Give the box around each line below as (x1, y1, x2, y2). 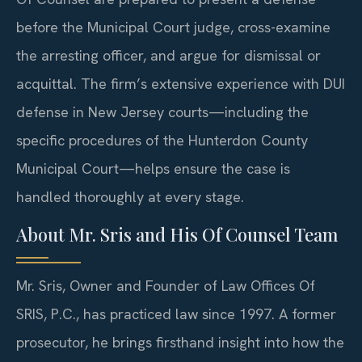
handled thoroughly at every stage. (16, 187, 244, 206)
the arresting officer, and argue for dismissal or (16, 45, 321, 65)
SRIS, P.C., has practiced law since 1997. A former (16, 305, 336, 324)
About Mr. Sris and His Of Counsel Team (16, 222, 338, 247)
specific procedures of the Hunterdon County (16, 130, 308, 149)
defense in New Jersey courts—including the (16, 102, 309, 121)
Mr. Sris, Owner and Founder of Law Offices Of (16, 276, 315, 296)
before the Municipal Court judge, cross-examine (16, 17, 330, 36)
